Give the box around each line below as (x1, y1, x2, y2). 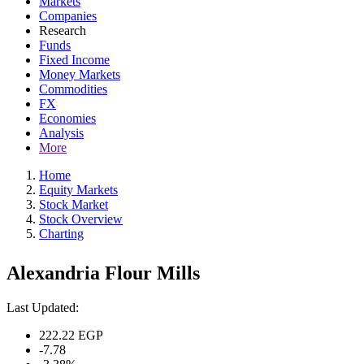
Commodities (39, 82, 107, 96)
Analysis (39, 126, 84, 140)
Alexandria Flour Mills (6, 262, 200, 284)
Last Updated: (6, 300, 79, 314)
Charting (39, 227, 84, 240)
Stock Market (39, 197, 108, 211)
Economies (39, 111, 96, 125)
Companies (39, 9, 97, 23)
